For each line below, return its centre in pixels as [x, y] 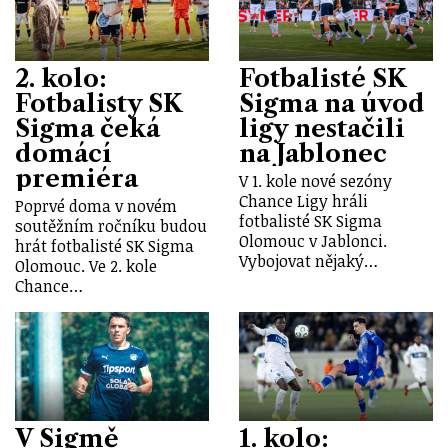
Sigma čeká [87, 129]
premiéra [76, 179]
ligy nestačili [322, 129]
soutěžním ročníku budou [111, 225]
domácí [63, 154]
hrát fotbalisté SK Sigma [104, 245]
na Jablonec [313, 154]
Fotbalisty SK [98, 104]
